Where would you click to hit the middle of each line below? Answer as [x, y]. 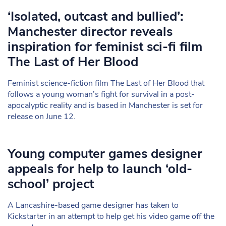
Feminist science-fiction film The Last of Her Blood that [106, 83]
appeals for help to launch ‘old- [100, 169]
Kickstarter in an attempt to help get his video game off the [111, 216]
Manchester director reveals [90, 32]
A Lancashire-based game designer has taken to [93, 205]
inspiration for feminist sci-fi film [105, 47]
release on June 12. [42, 117]
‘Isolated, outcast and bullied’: [95, 16]
